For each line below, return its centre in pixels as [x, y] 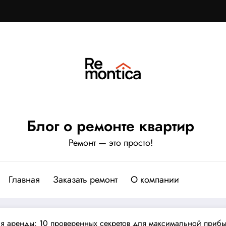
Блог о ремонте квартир [110, 126]
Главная [24, 179]
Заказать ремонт [85, 179]
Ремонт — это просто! [110, 143]
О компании [155, 179]
